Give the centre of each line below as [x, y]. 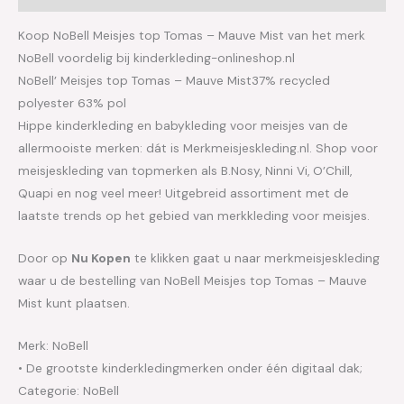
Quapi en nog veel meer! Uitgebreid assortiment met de [184, 193]
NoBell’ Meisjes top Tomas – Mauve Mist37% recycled [174, 80]
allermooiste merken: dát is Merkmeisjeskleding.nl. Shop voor [198, 147]
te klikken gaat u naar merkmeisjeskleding [255, 257]
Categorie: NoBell [69, 390]
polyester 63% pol [72, 102]
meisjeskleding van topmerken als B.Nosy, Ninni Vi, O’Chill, [185, 170]
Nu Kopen [101, 257]
